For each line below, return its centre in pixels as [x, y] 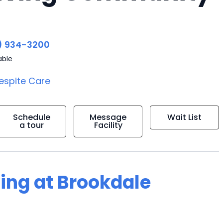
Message [108, 117]
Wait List [185, 117]
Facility [108, 125]
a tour [32, 125]
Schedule [32, 117]
